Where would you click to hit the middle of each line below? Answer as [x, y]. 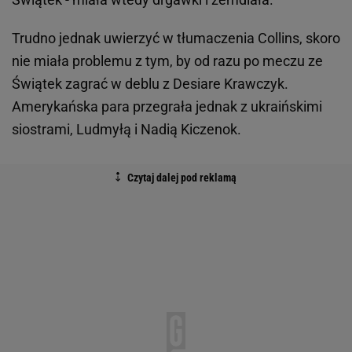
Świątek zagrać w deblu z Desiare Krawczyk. [150, 84]
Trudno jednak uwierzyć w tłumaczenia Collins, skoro [176, 38]
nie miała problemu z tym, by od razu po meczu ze [167, 61]
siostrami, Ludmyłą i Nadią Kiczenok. [126, 130]
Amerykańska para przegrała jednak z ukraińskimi [167, 107]
